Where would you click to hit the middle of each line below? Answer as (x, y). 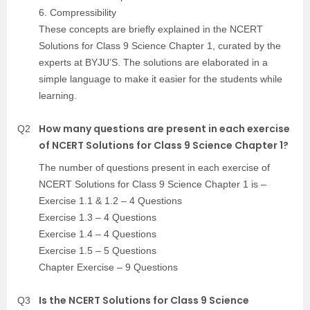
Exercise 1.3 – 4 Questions (98, 217)
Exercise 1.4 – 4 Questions (98, 234)
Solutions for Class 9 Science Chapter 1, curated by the (160, 45)
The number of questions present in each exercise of (154, 167)
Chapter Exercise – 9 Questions (108, 267)
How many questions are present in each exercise (164, 128)
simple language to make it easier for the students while (161, 79)
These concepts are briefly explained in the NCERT (151, 29)
